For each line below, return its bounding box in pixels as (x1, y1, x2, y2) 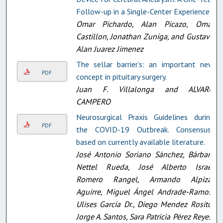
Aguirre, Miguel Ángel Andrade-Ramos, (76, 186, 214, 197)
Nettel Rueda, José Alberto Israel (76, 161, 214, 172)
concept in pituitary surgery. (76, 71, 167, 82)
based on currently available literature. (76, 136, 205, 147)
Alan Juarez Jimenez (76, 43, 143, 54)
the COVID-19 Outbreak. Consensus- (76, 124, 214, 134)
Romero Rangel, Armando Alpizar (76, 174, 214, 184)
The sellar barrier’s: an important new (76, 59, 214, 69)
